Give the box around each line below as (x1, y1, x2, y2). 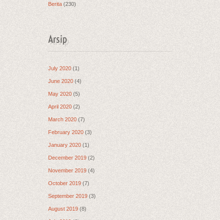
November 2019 (48, 167, 86, 173)
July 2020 (48, 65, 71, 71)
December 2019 (48, 154, 86, 161)
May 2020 (48, 90, 72, 97)
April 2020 (48, 103, 72, 110)
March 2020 (48, 116, 77, 122)
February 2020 (48, 129, 83, 135)
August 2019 (48, 205, 78, 212)
